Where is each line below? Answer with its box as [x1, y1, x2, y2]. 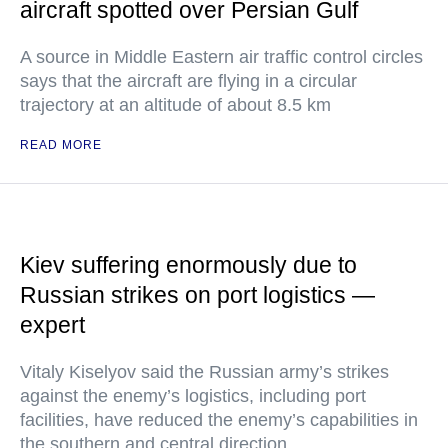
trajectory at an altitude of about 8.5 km [20, 95, 331, 115]
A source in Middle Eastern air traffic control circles [20, 47, 423, 67]
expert [20, 312, 85, 338]
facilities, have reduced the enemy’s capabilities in [20, 410, 418, 430]
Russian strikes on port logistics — [20, 282, 375, 308]
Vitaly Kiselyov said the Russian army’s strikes [20, 362, 389, 382]
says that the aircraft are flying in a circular [20, 71, 357, 91]
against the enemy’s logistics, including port [20, 386, 366, 406]
